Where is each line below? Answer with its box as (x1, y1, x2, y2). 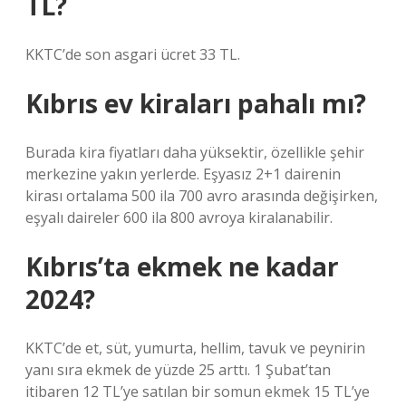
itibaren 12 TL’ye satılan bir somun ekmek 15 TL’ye (25, 382, 370, 401)
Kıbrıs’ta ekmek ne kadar (25, 249, 339, 284)
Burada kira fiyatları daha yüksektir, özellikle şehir (25, 142, 364, 162)
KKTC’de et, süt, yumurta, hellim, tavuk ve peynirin (25, 338, 365, 358)
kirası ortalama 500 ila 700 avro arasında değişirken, (25, 186, 378, 206)
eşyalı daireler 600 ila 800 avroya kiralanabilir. (25, 208, 333, 227)
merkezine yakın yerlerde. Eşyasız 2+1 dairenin (25, 164, 341, 184)
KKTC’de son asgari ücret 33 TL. (25, 44, 240, 64)
